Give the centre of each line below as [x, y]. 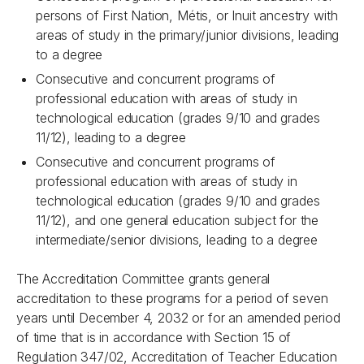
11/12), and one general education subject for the [178, 220]
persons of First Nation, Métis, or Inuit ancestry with [187, 15]
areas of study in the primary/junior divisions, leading [188, 35]
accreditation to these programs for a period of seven [172, 298]
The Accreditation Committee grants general [143, 279]
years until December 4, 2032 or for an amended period [178, 318]
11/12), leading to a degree [111, 137]
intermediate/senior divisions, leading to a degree [177, 240]
